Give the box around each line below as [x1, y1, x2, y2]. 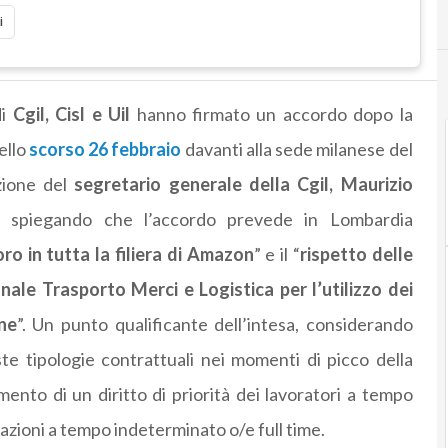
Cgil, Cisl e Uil [12, 103, 131, 126]
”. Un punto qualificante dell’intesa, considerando [16, 313, 413, 336]
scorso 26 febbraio [28, 138, 182, 161]
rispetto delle [299, 243, 413, 266]
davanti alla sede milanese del [181, 138, 413, 161]
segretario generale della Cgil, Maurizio [74, 173, 413, 196]
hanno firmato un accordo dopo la [130, 103, 413, 126]
